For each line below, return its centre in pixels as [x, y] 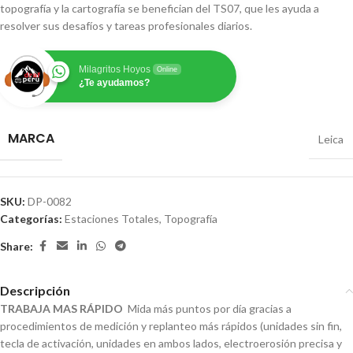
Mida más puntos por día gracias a [207, 308]
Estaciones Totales [112, 219]
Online [167, 69]
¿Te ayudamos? [114, 83]
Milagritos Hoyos [115, 69]
